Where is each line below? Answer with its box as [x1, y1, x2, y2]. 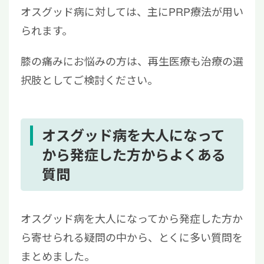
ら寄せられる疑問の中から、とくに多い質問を [21, 229, 243, 245]
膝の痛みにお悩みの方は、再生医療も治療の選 [21, 53, 243, 69]
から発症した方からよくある [42, 144, 226, 165]
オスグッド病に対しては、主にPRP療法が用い [21, 4, 243, 19]
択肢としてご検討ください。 [21, 72, 158, 88]
